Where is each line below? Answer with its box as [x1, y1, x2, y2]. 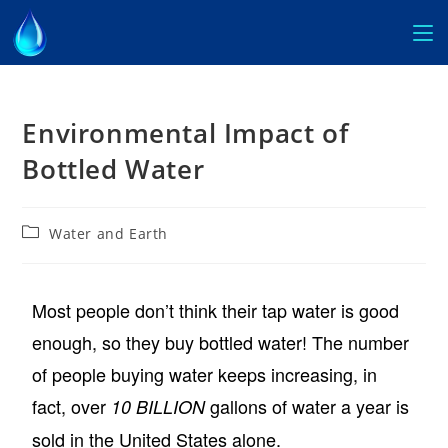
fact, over [32, 393, 107, 419]
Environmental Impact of [22, 115, 349, 151]
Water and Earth [49, 224, 169, 243]
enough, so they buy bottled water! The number [32, 329, 410, 355]
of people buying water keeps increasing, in [32, 361, 378, 387]
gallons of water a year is [205, 393, 410, 419]
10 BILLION [106, 394, 206, 419]
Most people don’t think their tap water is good [32, 297, 400, 323]
